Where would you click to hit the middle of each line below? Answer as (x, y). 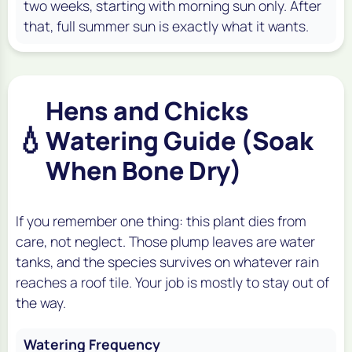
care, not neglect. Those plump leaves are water (165, 241)
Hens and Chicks (147, 110)
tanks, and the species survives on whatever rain (167, 261)
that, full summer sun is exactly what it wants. (166, 26)
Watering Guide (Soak (180, 140)
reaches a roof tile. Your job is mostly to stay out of (172, 282)
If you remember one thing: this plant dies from (161, 220)
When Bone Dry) (144, 170)
